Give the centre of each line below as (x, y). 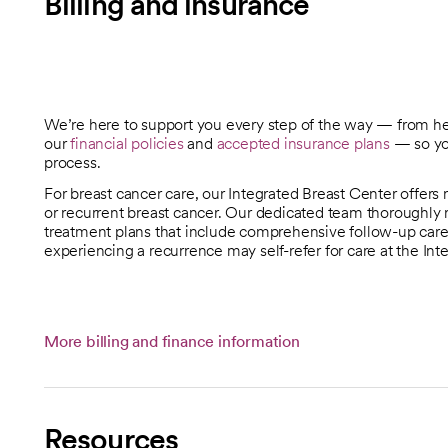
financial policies (127, 143)
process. (72, 162)
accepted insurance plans (303, 143)
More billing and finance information (172, 341)
